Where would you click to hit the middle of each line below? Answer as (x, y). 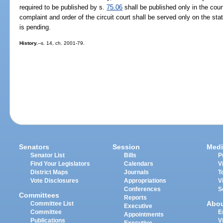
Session (126, 147)
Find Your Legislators (60, 164)
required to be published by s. (63, 7)
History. (29, 43)
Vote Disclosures (55, 181)
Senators (34, 147)
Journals (137, 172)
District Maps (50, 172)
